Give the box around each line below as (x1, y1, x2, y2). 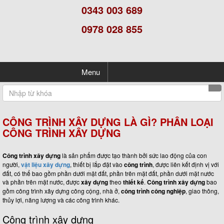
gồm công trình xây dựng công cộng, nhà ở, (2, 186, 121, 195)
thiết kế (123, 177, 144, 187)
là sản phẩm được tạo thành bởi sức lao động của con (60, 151, 207, 160)
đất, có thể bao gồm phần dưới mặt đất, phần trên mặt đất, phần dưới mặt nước (2, 169, 214, 178)
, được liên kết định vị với (152, 160, 219, 169)
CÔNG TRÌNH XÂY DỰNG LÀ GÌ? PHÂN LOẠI (2, 114, 213, 129)
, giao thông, (185, 186, 219, 195)
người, (2, 160, 21, 169)
